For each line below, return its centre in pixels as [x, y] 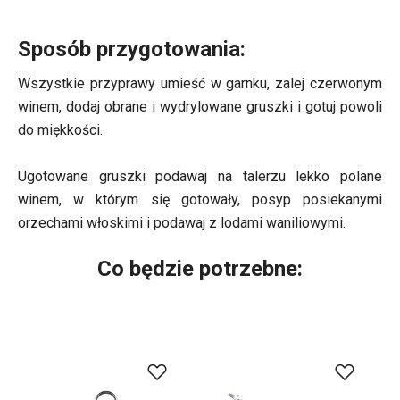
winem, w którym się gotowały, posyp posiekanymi [200, 200]
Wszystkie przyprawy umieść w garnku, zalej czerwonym [200, 84]
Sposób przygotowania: [132, 50]
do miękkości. [60, 130]
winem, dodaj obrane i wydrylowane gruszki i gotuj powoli [200, 107]
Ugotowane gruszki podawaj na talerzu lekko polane [200, 177]
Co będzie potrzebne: [200, 269]
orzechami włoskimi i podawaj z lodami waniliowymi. [182, 223]
